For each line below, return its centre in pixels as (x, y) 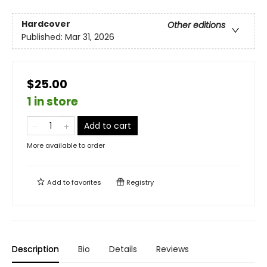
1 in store (52, 102)
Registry (139, 182)
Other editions (196, 25)
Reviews (173, 249)
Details (123, 249)
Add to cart (108, 126)
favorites (86, 182)
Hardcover (46, 24)
